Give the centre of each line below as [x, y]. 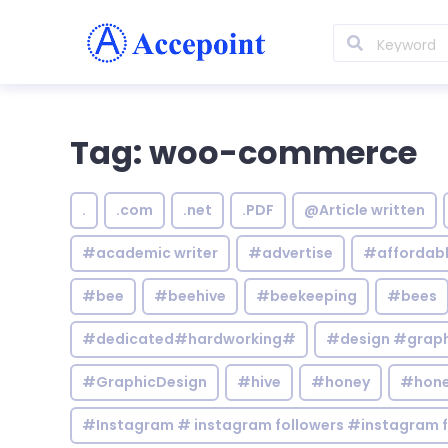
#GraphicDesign [144, 382]
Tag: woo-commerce [243, 152]
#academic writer [150, 253]
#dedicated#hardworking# [189, 339]
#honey [340, 382]
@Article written [364, 210]
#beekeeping [306, 296]
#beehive [190, 296]
